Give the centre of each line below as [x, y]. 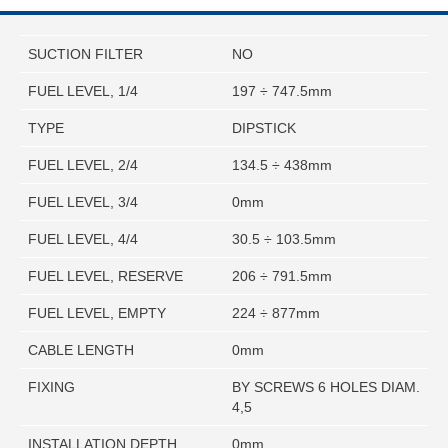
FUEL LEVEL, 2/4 [83, 165]
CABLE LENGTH [81, 350]
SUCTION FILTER [85, 54]
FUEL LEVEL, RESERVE [105, 276]
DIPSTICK [264, 128]
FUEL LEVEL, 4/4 [83, 239]
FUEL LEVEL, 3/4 [83, 202]
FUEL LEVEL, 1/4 [83, 91]
